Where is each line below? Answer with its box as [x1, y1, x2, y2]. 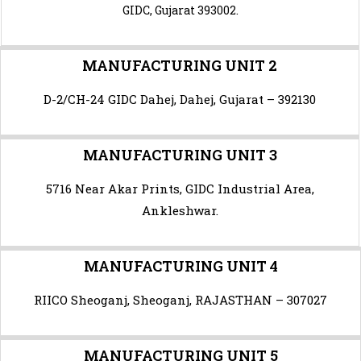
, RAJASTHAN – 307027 [189, 292, 327, 309]
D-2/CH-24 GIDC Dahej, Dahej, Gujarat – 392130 [44, 91, 316, 108]
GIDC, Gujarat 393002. [122, 2, 239, 19]
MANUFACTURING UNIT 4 [83, 256, 278, 276]
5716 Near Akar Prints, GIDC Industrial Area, [45, 180, 314, 197]
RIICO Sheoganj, [34, 292, 133, 309]
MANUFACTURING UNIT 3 [82, 145, 277, 165]
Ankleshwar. [141, 202, 218, 219]
